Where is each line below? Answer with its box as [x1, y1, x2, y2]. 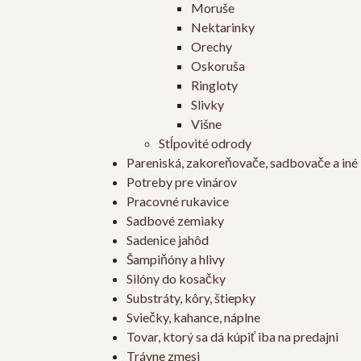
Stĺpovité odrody [159, 135, 251, 151]
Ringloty [191, 77, 238, 93]
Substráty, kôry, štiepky [127, 290, 255, 306]
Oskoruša [191, 58, 245, 74]
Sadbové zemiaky [127, 213, 224, 229]
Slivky [191, 97, 224, 113]
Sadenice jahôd [127, 232, 209, 248]
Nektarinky [191, 19, 255, 35]
